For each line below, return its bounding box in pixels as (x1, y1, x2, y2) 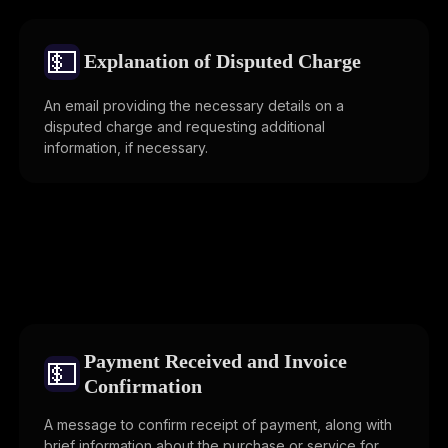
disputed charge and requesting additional (44, 117, 325, 135)
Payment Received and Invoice (84, 349, 347, 372)
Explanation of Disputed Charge (84, 50, 361, 73)
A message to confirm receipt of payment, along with (44, 415, 392, 433)
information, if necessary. (44, 138, 208, 156)
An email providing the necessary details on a (44, 96, 344, 114)
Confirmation (84, 374, 202, 397)
